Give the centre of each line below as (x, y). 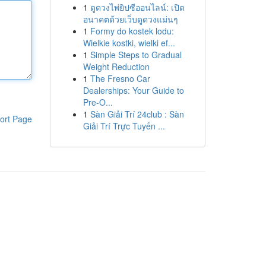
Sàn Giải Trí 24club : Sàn (137, 114)
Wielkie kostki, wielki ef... (129, 43)
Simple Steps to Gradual (136, 55)
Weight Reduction (116, 66)
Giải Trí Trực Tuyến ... (124, 126)
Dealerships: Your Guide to (133, 90)
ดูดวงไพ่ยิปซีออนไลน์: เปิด (137, 7)
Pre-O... (98, 102)
